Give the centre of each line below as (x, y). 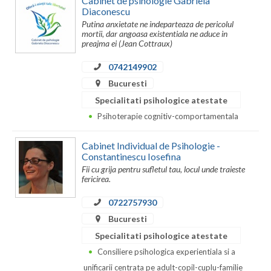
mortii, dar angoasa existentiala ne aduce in (155, 34)
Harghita (30, 99)
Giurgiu (27, 51)
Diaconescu (106, 11)
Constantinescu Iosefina (131, 156)
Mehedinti (33, 244)
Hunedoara (34, 123)
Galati (24, 27)
